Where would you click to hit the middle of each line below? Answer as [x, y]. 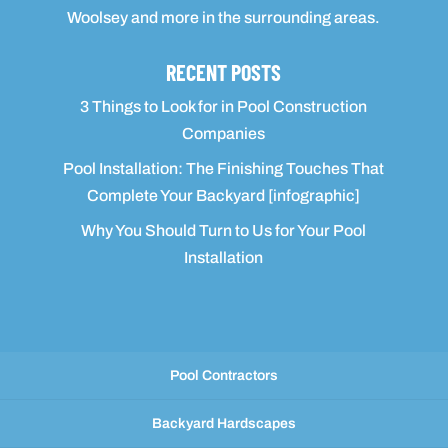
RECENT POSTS [224, 71]
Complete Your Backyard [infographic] [224, 195]
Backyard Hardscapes [224, 423]
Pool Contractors [224, 375]
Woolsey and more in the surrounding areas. [224, 17]
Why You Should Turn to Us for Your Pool [224, 230]
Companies [224, 133]
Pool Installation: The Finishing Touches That [224, 168]
